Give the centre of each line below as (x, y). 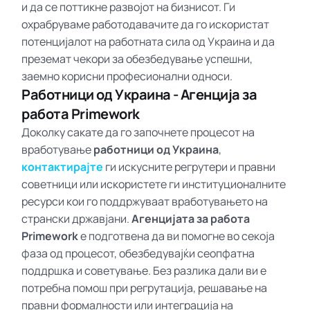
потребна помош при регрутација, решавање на (145, 288)
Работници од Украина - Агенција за (139, 94)
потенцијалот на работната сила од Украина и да (148, 41)
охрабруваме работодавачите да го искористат (146, 24)
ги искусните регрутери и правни (190, 166)
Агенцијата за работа (191, 218)
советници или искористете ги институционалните (154, 184)
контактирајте (63, 166)
